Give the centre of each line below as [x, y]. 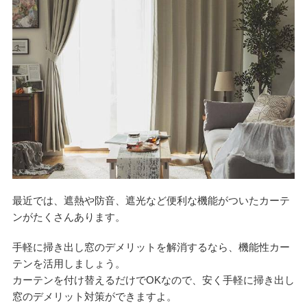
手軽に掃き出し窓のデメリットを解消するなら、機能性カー [151, 247]
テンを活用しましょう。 [69, 263]
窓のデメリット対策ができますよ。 [94, 296]
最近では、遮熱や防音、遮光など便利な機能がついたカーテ [151, 200]
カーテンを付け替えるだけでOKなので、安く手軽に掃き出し [153, 280]
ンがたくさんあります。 [69, 217]
